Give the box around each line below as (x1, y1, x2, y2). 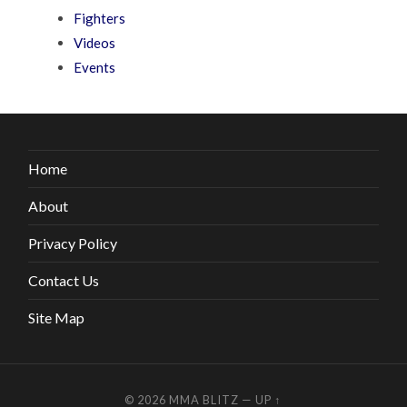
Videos (74, 35, 116, 52)
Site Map (28, 309, 85, 327)
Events (74, 59, 116, 76)
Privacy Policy (28, 234, 118, 253)
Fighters (74, 10, 126, 27)
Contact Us (28, 272, 100, 290)
